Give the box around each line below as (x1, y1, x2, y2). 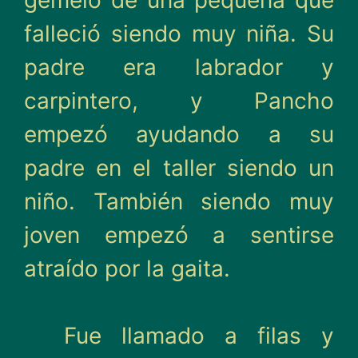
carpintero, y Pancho (24, 87, 334, 114)
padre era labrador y (24, 54, 334, 81)
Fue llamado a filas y (64, 322, 334, 349)
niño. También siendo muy (24, 188, 334, 215)
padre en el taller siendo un (24, 154, 334, 181)
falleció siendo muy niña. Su (24, 20, 334, 47)
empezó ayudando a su (24, 121, 334, 148)
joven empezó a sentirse (24, 221, 334, 249)
